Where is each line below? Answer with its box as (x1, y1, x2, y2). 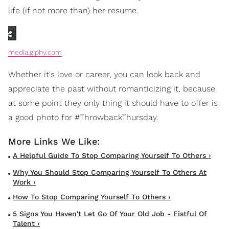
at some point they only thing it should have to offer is (8, 98, 218, 108)
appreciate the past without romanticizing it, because (8, 84, 215, 94)
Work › (13, 178, 36, 187)
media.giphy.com (8, 48, 62, 57)
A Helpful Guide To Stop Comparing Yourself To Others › (13, 151, 211, 160)
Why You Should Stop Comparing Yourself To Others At (13, 168, 207, 177)
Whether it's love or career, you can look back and (8, 70, 200, 80)
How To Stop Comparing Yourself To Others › (13, 193, 171, 201)
